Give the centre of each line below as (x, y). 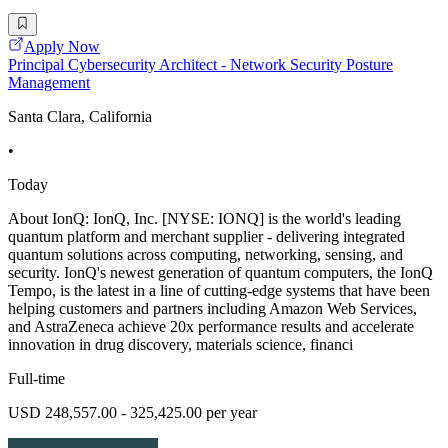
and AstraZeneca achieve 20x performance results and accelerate (211, 326)
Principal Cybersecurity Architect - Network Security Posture (200, 64)
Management (49, 82)
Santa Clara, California (80, 116)
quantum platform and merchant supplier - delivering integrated (206, 236)
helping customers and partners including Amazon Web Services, (212, 308)
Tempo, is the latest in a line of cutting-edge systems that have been (219, 290)
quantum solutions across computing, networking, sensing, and (205, 254)
